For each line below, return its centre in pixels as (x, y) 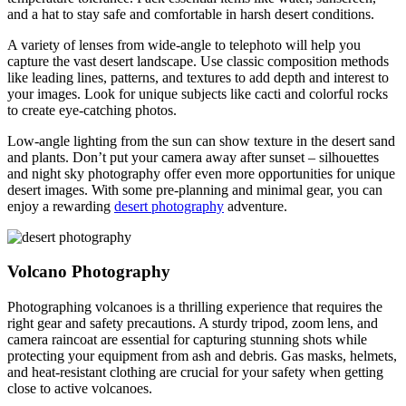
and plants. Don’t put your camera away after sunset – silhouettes (193, 157)
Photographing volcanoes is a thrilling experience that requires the (195, 307)
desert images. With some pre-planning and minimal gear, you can (195, 189)
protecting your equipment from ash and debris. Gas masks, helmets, (202, 356)
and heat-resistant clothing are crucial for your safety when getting (195, 372)
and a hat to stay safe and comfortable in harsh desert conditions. (191, 14)
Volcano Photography (89, 272)
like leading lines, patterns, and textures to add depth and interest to (198, 77)
